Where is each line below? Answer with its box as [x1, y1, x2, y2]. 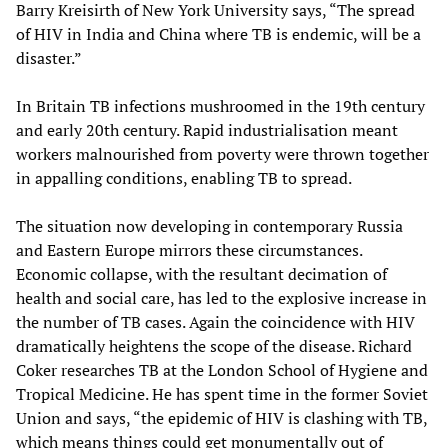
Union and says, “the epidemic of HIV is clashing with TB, [16, 406, 427, 429]
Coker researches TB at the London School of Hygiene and [16, 358, 428, 381]
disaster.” [16, 46, 82, 69]
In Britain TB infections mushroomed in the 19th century [16, 94, 425, 117]
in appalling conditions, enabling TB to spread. [16, 166, 352, 189]
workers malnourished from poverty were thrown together [16, 142, 429, 165]
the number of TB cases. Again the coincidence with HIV [16, 310, 415, 333]
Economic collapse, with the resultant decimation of [16, 262, 387, 285]
